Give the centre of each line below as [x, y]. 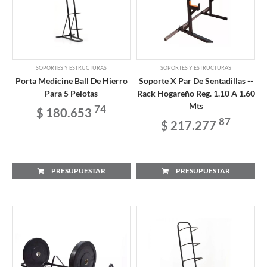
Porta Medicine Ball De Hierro [71, 80]
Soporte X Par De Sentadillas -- [196, 80]
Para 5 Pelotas [71, 93]
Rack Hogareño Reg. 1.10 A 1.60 [196, 93]
